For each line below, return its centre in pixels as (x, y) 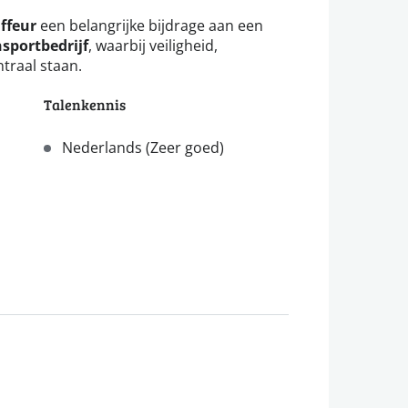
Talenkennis (85, 105)
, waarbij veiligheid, (153, 46)
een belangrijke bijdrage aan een (150, 25)
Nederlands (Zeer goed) (143, 148)
